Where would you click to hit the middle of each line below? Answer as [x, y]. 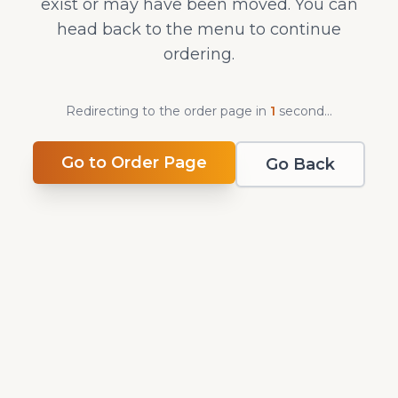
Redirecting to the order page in [161, 111]
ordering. [199, 54]
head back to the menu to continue [199, 29]
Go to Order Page [134, 163]
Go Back [300, 164]
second [300, 111]
